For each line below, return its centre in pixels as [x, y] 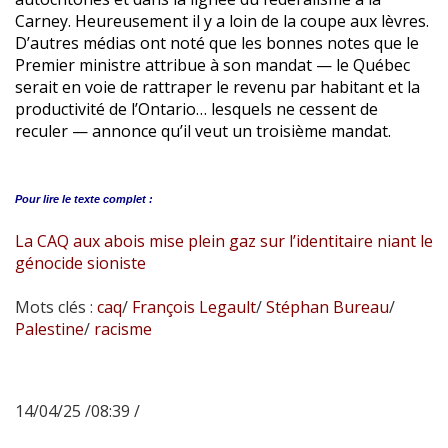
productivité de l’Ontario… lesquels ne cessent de [196, 108]
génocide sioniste [80, 262]
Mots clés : [56, 306]
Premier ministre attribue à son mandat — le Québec [212, 64]
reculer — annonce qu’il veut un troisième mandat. [203, 130]
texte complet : [113, 198]
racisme [121, 328]
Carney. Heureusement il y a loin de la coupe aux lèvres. [222, 20]
